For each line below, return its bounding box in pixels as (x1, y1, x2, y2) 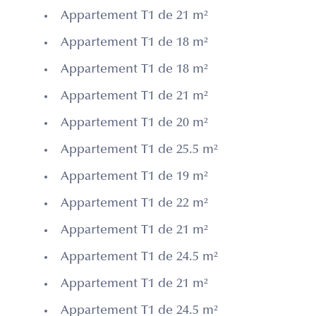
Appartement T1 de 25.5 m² (61, 144, 218, 157)
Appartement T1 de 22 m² (61, 197, 208, 211)
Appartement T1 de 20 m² (61, 117, 208, 130)
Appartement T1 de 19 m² (61, 171, 208, 184)
